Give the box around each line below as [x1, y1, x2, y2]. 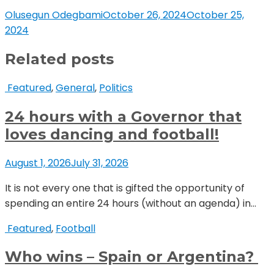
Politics [99, 80, 133, 95]
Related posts [5, 50, 114, 68]
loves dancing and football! [5, 125, 219, 143]
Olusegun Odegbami [5, 7, 103, 22]
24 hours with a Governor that [5, 107, 242, 125]
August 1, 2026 [5, 155, 71, 170]
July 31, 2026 [71, 155, 128, 170]
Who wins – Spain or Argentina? [5, 248, 258, 266]
